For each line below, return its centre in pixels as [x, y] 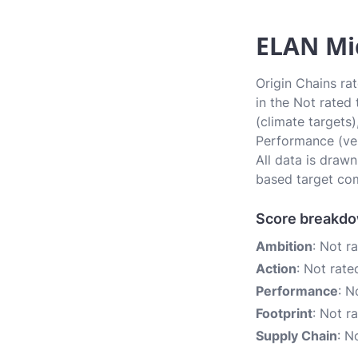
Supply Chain [296, 336]
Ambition [284, 246]
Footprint [284, 313]
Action [276, 268]
